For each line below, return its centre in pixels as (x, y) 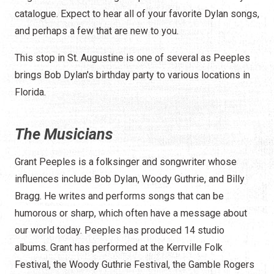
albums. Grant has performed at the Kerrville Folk (119, 247)
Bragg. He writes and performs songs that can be (119, 196)
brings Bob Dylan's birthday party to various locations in (132, 75)
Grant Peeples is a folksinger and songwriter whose (126, 161)
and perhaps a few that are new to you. (98, 31)
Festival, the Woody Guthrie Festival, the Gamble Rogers (135, 264)
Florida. (30, 92)
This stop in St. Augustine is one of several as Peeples (132, 57)
